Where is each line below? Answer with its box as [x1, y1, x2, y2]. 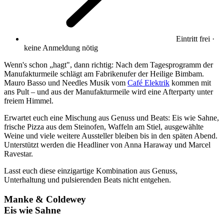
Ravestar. [4, 149, 33, 158]
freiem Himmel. [4, 96, 53, 105]
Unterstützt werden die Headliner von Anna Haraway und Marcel [4, 140, 210, 149]
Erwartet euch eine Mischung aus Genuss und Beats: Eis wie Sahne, [4, 113, 219, 122]
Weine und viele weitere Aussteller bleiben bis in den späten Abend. [4, 131, 217, 140]
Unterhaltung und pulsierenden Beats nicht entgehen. [4, 175, 171, 184]
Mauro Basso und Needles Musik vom [4, 78, 127, 87]
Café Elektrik [127, 78, 169, 87]
